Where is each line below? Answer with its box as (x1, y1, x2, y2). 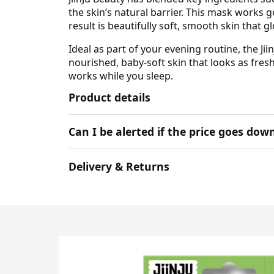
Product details (68, 89, 150, 105)
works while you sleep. (68, 68, 173, 83)
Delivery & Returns (68, 158, 169, 174)
